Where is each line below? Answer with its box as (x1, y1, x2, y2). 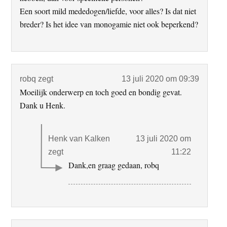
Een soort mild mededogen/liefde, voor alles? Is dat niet (20, 6, 197, 17)
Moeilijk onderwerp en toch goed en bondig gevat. (20, 87, 182, 98)
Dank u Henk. (20, 100, 66, 111)
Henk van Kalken (48, 134, 110, 143)
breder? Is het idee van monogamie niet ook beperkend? (20, 19, 199, 30)
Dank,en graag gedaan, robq (68, 160, 160, 171)
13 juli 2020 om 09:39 (121, 74, 199, 84)
